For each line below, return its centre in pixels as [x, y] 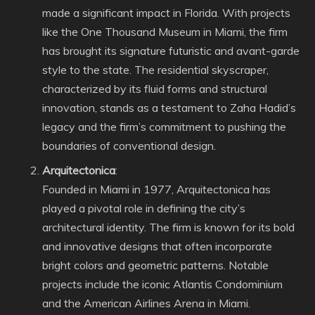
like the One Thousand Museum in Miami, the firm [165, 32]
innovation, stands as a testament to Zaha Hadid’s [169, 108]
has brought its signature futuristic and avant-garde [171, 51]
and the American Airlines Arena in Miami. [146, 303]
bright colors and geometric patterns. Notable [155, 265]
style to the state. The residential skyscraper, [155, 70]
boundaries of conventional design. [129, 146]
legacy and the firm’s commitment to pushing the [164, 127]
